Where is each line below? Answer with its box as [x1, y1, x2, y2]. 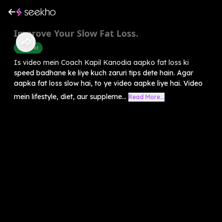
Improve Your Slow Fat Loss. [14, 27, 138, 39]
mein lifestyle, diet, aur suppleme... [14, 92, 126, 101]
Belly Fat [18, 44, 39, 51]
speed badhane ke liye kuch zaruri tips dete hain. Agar [14, 68, 193, 77]
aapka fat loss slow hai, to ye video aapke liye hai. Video [14, 78, 203, 88]
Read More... [128, 93, 165, 101]
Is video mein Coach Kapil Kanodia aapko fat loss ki [14, 57, 189, 67]
